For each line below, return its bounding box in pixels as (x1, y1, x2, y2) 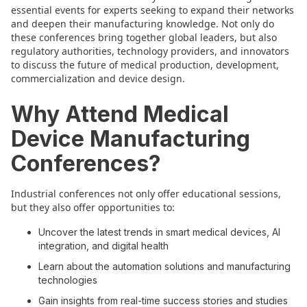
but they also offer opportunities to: (11, 201, 175, 214)
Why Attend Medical (11, 101, 229, 127)
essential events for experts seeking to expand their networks (11, 3, 294, 16)
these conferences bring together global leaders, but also (11, 31, 277, 44)
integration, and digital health (38, 240, 169, 251)
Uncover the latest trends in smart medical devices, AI (38, 226, 280, 238)
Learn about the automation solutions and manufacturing (38, 260, 291, 272)
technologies (38, 274, 97, 286)
